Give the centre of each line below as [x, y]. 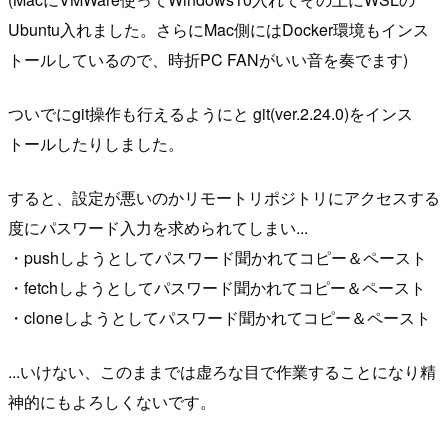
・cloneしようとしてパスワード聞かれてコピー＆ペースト [219, 317]
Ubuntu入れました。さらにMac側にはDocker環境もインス [218, 29]
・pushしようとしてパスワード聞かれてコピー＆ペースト [217, 257]
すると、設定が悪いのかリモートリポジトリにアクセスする [224, 197]
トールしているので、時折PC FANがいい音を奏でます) [208, 59]
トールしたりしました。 [96, 143]
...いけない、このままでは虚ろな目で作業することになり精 [222, 371]
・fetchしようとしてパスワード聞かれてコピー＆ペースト [217, 287]
